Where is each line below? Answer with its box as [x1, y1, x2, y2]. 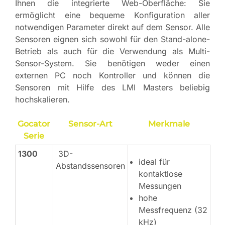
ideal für [139, 157, 170, 167]
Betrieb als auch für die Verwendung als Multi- [15, 46, 210, 57]
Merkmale [148, 119, 190, 129]
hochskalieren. [15, 94, 70, 105]
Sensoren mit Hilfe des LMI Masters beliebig [15, 82, 210, 93]
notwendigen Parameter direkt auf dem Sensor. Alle [15, 22, 210, 33]
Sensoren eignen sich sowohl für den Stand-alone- [15, 34, 210, 45]
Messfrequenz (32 [139, 205, 207, 215]
